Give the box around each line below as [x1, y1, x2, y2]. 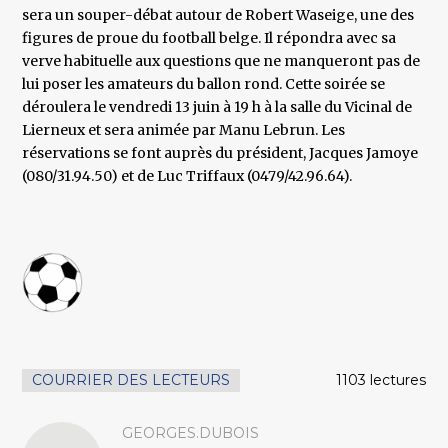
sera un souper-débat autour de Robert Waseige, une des [22, 6, 415, 25]
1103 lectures [335, 371, 426, 390]
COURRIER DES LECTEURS [32, 371, 231, 390]
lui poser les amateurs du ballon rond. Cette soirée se [22, 75, 386, 94]
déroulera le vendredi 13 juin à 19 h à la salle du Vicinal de [22, 98, 413, 117]
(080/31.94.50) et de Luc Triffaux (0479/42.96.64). [22, 167, 353, 186]
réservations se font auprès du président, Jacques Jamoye [22, 144, 419, 163]
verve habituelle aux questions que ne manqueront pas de [22, 52, 421, 71]
